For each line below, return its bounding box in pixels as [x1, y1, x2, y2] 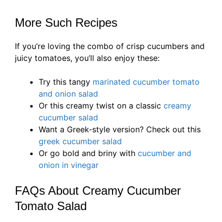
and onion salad [39, 88, 98, 99]
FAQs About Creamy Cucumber [15, 183, 181, 197]
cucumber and [138, 148, 191, 158]
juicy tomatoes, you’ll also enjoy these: [15, 53, 160, 63]
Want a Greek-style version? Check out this [39, 124, 201, 134]
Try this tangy [39, 76, 93, 87]
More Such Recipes [15, 15, 117, 29]
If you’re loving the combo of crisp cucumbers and [15, 41, 205, 51]
